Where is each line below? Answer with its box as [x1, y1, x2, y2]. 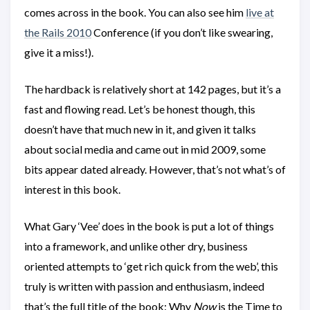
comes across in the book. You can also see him [24, 6, 246, 19]
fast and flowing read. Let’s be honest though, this [24, 102, 255, 116]
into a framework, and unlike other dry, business [24, 239, 248, 253]
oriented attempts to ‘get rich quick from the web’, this [24, 259, 278, 273]
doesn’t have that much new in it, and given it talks [24, 122, 256, 136]
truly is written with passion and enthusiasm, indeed [24, 280, 264, 293]
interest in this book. [24, 183, 120, 196]
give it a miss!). [24, 46, 93, 59]
